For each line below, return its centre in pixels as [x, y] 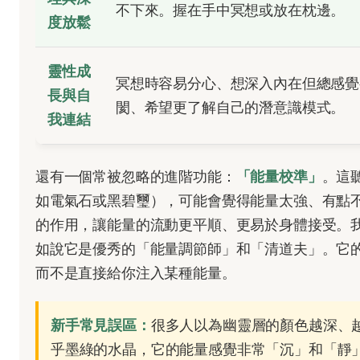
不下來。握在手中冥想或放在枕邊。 [231, 10]
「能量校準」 [279, 177]
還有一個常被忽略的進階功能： [136, 177]
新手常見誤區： [101, 325]
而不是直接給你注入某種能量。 [136, 273]
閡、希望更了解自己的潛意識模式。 [231, 108]
